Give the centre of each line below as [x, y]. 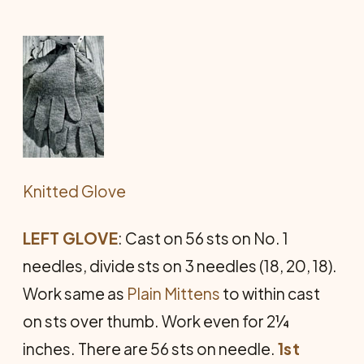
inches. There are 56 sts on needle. [150, 348]
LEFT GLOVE [70, 238]
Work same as [75, 293]
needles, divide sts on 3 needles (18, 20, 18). [180, 265]
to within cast [270, 293]
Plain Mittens [173, 293]
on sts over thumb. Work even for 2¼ [156, 321]
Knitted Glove [74, 191]
